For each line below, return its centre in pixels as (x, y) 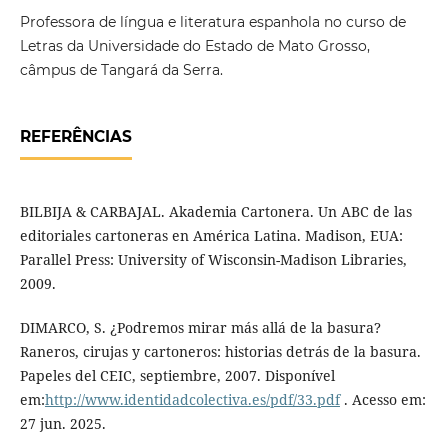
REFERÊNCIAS (75, 136)
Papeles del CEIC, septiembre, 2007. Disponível (177, 375)
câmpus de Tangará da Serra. (121, 69)
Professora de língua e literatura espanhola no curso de (212, 21)
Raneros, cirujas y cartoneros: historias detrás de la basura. (220, 351)
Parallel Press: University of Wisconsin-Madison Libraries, (213, 259)
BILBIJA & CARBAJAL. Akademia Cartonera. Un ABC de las (215, 211)
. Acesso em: (382, 399)
